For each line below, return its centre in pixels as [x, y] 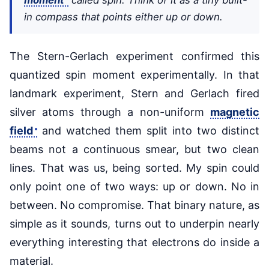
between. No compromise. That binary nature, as [134, 205]
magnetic [235, 112]
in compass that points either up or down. [123, 17]
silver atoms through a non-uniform [110, 112]
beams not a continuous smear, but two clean [134, 149]
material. [32, 261]
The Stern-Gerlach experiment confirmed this [134, 56]
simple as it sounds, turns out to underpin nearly [134, 223]
